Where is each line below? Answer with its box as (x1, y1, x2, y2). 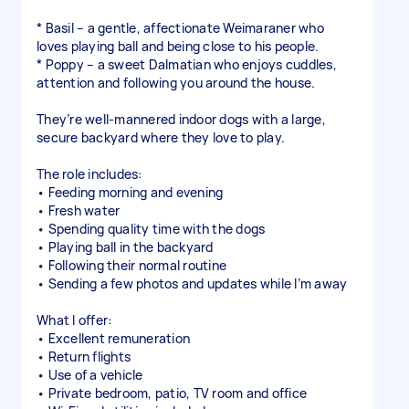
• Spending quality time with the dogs (37, 220, 266, 237)
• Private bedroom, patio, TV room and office (37, 384, 307, 402)
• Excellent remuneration (37, 330, 190, 347)
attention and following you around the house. (37, 74, 316, 91)
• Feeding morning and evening (37, 184, 224, 201)
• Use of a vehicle (37, 366, 143, 383)
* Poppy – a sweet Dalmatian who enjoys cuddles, (37, 56, 337, 73)
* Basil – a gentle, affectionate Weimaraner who (37, 19, 324, 37)
